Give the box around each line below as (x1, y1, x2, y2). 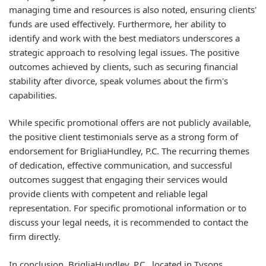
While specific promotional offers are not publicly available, (9, 116, 251, 128)
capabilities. (9, 88, 57, 101)
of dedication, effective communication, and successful (9, 159, 232, 171)
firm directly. (9, 230, 61, 242)
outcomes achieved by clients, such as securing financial (9, 60, 238, 72)
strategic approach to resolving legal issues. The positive (9, 46, 239, 58)
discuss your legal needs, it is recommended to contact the (9, 216, 248, 228)
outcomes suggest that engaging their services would (9, 173, 227, 185)
